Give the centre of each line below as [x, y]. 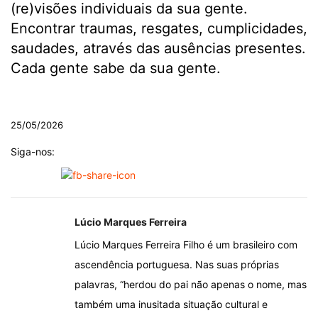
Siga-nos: [33, 152]
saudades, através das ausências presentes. [158, 49]
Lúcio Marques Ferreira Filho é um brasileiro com [186, 245]
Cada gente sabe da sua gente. [124, 68]
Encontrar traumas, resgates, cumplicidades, [159, 29]
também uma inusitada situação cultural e [171, 305]
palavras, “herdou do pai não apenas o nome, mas [191, 285]
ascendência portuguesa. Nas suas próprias [177, 265]
